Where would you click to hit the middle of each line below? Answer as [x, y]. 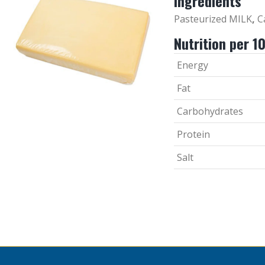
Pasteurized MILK [213, 19]
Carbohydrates [210, 111]
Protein [193, 134]
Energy [192, 65]
